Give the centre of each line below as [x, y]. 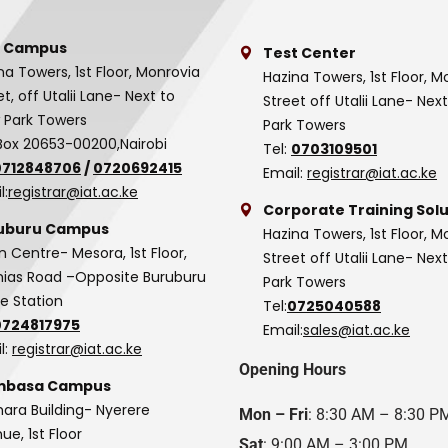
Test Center [309, 53]
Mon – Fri [273, 414]
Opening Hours [292, 369]
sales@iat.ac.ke [356, 330]
